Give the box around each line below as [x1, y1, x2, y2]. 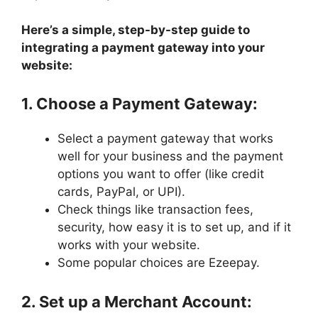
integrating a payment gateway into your [21, 40, 265, 55]
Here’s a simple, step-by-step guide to [21, 22, 250, 37]
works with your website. [57, 238, 200, 253]
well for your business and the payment [57, 149, 283, 164]
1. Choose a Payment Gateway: [21, 94, 258, 114]
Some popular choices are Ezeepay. [57, 256, 260, 270]
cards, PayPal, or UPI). [57, 185, 185, 199]
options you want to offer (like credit [57, 167, 264, 182]
